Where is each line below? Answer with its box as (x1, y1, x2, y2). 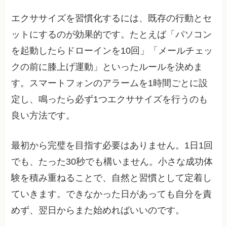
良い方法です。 (11, 110, 75, 121)
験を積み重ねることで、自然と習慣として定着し (11, 172, 212, 183)
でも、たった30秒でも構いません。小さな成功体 (11, 156, 213, 167)
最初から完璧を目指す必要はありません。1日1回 (11, 140, 213, 150)
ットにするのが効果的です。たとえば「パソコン (11, 29, 212, 40)
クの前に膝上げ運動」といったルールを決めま (11, 61, 203, 72)
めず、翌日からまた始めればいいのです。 (11, 205, 185, 215)
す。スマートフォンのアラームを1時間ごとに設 (11, 78, 208, 88)
